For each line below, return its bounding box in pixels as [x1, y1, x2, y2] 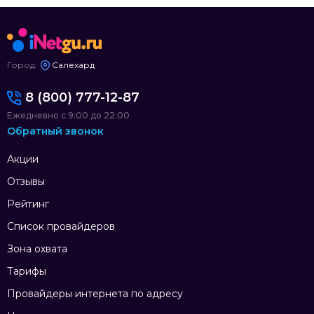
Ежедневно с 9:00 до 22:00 [7, 109, 130, 121]
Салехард [52, 60, 95, 71]
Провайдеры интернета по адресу [7, 287, 183, 300]
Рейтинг [7, 197, 49, 210]
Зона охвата [7, 242, 67, 255]
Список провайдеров [7, 219, 115, 233]
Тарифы [7, 264, 46, 278]
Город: [7, 60, 37, 71]
